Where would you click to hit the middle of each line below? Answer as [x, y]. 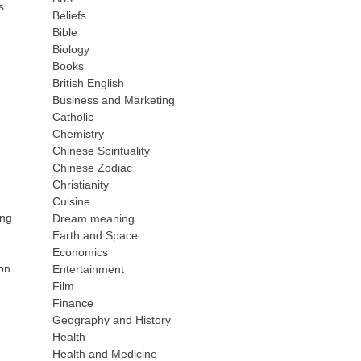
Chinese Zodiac [93, 168]
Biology [71, 49]
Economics [81, 252]
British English [89, 83]
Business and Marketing [114, 100]
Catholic [73, 117]
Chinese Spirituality [102, 151]
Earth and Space [95, 235]
